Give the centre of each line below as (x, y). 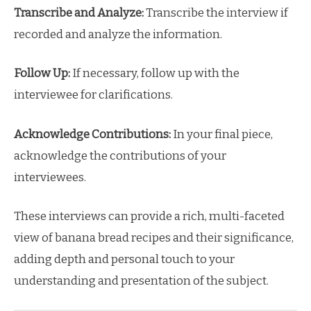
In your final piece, (222, 134)
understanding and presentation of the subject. (141, 281)
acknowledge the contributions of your (120, 155)
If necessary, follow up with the (155, 73)
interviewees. (50, 177)
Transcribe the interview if (216, 12)
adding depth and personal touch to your (124, 259)
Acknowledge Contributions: (92, 134)
